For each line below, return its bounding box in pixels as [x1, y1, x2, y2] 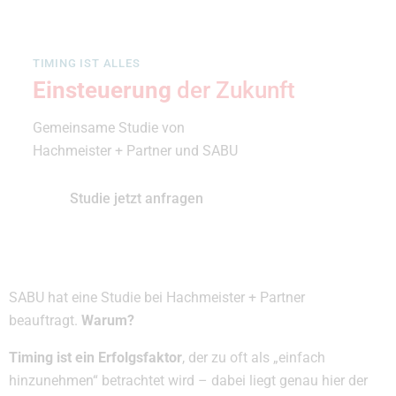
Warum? [81, 312, 134, 330]
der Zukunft [176, 77, 295, 104]
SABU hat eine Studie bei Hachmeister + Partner [9, 289, 305, 307]
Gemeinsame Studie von [32, 118, 185, 136]
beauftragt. [9, 312, 81, 330]
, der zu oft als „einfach [182, 349, 325, 367]
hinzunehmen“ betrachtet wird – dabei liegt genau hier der [9, 372, 368, 390]
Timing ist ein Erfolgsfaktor [9, 349, 182, 367]
